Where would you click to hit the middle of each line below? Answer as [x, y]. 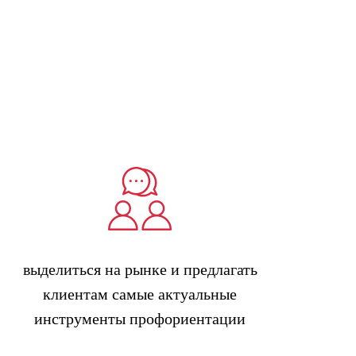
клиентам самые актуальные [140, 294]
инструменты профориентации [140, 319]
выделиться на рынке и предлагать [140, 269]
